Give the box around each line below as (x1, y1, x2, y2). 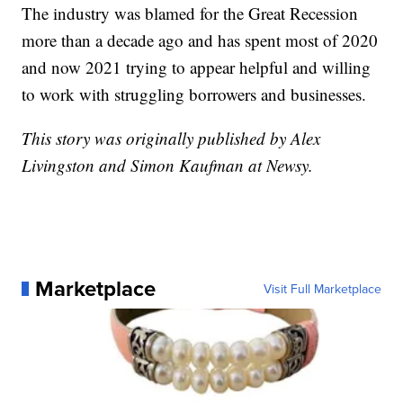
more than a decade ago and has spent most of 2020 (22, 28, 379, 51)
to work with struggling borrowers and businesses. (22, 82, 367, 105)
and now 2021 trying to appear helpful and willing (22, 55, 372, 78)
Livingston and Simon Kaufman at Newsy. (22, 153, 314, 176)
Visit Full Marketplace (263, 279, 381, 298)
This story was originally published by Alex (22, 126, 321, 149)
